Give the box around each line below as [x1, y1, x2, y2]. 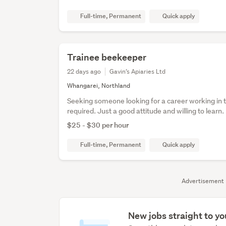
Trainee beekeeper [67, 51, 147, 64]
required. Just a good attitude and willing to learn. [67, 106, 224, 116]
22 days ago [67, 67, 101, 76]
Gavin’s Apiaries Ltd [109, 67, 166, 76]
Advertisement [182, 177, 224, 186]
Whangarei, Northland [67, 81, 131, 90]
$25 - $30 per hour [67, 120, 129, 130]
